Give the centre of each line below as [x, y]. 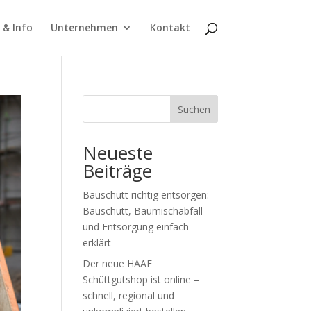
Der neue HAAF [118, 263]
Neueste [118, 153]
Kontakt [170, 27]
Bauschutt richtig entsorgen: [146, 195]
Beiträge [118, 171]
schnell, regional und [129, 295]
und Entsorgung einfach [136, 227]
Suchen [194, 109]
